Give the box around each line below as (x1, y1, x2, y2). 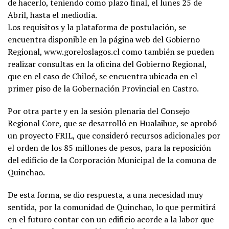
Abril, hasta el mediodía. (8, 9, 97, 21)
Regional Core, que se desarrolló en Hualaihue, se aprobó (8, 118, 217, 129)
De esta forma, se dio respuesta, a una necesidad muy (8, 189, 203, 201)
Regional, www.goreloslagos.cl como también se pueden (8, 46, 214, 58)
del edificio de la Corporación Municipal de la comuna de (8, 154, 216, 166)
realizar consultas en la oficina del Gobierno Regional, (8, 58, 207, 70)
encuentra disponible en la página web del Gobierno (8, 34, 200, 45)
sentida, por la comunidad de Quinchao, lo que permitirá (8, 201, 216, 213)
